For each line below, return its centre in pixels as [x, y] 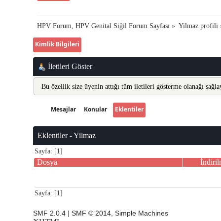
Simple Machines [142, 214]
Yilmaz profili [199, 26]
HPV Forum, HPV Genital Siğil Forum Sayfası [104, 26]
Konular [96, 109]
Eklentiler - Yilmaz [67, 135]
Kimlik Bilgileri [57, 44]
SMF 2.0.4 [50, 214]
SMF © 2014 [92, 214]
